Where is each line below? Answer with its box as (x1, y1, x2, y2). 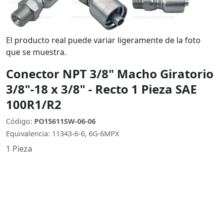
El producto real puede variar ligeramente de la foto (6, 35, 201, 46)
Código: (6, 116, 34, 126)
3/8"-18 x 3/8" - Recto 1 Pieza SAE (6, 81, 197, 97)
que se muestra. (6, 47, 66, 57)
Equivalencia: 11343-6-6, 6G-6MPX (6, 129, 119, 138)
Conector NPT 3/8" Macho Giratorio (6, 65, 214, 82)
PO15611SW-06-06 (34, 116, 96, 126)
